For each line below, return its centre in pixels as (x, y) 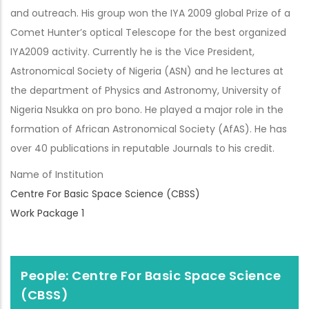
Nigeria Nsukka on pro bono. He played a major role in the (147, 110)
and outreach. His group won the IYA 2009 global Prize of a (150, 13)
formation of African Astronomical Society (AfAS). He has (149, 129)
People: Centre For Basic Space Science (151, 275)
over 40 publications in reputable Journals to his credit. (142, 148)
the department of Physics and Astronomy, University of (146, 90)
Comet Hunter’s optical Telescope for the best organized (148, 32)
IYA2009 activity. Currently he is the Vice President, (132, 52)
